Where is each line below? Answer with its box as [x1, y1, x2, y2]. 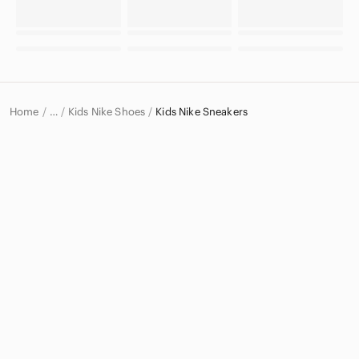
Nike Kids [61, 168, 113, 184]
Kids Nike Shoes [67, 104, 146, 119]
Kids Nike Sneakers [155, 104, 248, 119]
